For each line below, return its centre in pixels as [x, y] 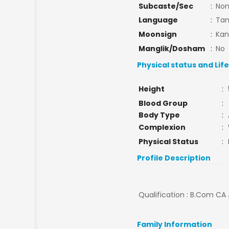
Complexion [162, 127]
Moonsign [157, 34]
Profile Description [174, 158]
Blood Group [163, 103]
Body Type [159, 115]
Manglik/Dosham [171, 49]
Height [151, 89]
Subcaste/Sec [166, 6]
